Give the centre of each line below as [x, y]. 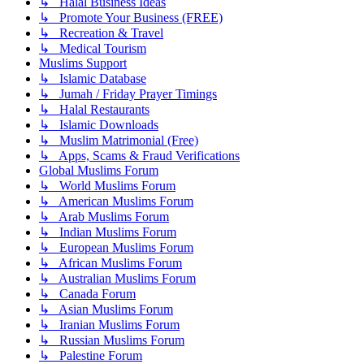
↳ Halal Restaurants [94, 110]
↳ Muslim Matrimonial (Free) [119, 141]
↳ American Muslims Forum [116, 201]
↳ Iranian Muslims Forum [109, 325]
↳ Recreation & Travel [101, 33]
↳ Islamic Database [93, 79]
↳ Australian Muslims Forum [117, 279]
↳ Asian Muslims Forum [106, 310]
